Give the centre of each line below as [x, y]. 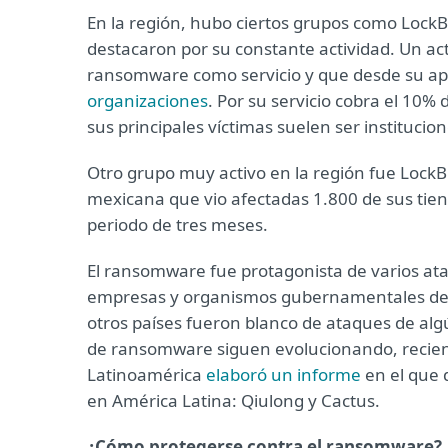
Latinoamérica [146, 374]
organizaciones [147, 100]
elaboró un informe [283, 374]
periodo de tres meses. [177, 224]
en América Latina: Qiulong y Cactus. [233, 400]
